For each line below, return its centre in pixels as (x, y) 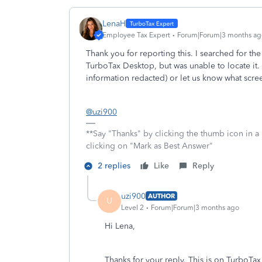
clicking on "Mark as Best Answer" (149, 146)
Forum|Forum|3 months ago (195, 207)
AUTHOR (161, 196)
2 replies (114, 166)
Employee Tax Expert (136, 35)
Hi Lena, (120, 226)
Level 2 (132, 207)
